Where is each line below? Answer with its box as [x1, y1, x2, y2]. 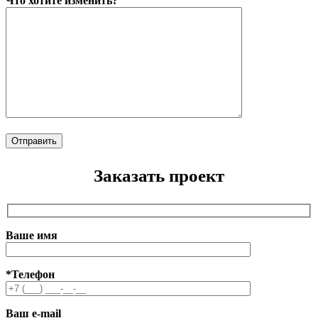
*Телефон [6, 268, 55, 280]
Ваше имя [6, 229, 57, 241]
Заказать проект [94, 166, 224, 186]
